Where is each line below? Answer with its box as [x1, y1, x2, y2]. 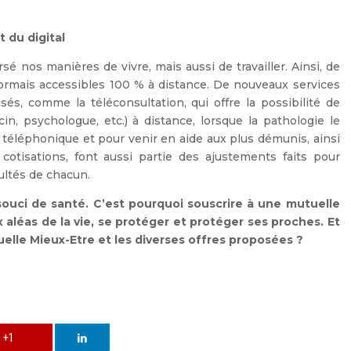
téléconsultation [90, 96, 184, 110]
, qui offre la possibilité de [183, 96, 340, 110]
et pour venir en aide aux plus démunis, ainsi [78, 132, 340, 147]
